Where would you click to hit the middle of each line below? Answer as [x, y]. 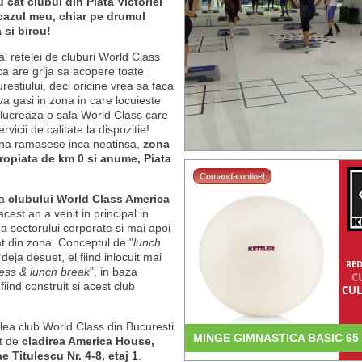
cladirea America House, [88, 341]
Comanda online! [232, 176]
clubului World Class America [88, 199]
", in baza [113, 271]
